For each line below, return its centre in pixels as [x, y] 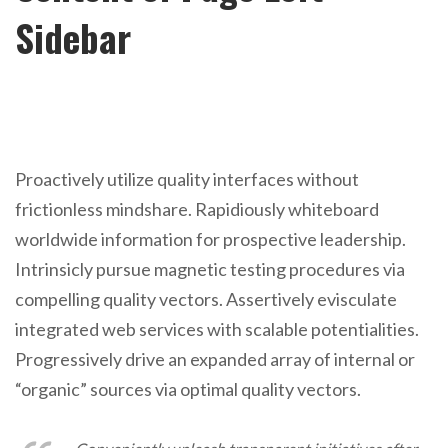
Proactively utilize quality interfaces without [187, 179]
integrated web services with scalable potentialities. [217, 329]
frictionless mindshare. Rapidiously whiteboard [197, 209]
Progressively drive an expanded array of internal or [215, 359]
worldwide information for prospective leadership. [210, 239]
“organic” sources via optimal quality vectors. [188, 389]
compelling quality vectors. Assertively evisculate [206, 299]
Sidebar [73, 37]
